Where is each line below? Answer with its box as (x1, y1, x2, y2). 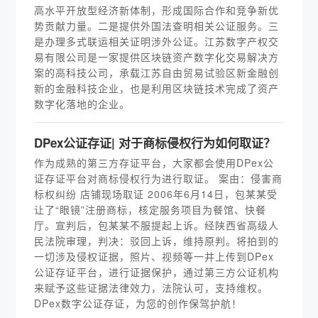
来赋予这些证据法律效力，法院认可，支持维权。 (34, 280, 269, 295)
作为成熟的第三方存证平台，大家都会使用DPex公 (34, 155, 275, 170)
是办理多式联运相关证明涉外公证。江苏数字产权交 (34, 34, 280, 48)
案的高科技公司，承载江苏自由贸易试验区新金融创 (34, 65, 280, 79)
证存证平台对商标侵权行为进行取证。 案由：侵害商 (34, 171, 283, 185)
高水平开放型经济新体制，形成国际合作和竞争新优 (34, 3, 280, 17)
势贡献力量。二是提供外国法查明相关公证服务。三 (34, 18, 280, 33)
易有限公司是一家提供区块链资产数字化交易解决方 (34, 50, 280, 64)
